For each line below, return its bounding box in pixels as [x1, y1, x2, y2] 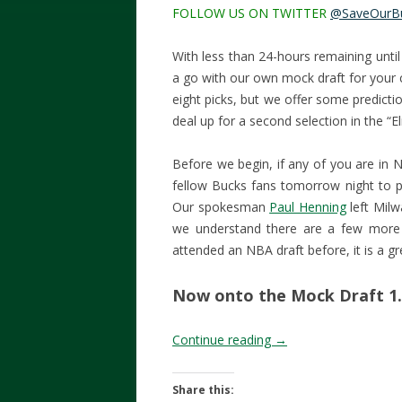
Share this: [172, 382, 234, 398]
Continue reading [172, 331, 275, 348]
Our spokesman [172, 198, 270, 215]
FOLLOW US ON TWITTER [172, 4, 330, 22]
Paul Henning [269, 198, 346, 215]
